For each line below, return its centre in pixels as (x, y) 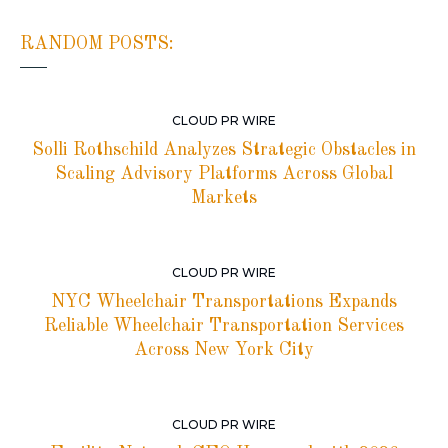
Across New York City (224, 350)
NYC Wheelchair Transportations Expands (224, 302)
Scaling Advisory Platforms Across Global (224, 174)
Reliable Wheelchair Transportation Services (224, 326)
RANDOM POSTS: (97, 44)
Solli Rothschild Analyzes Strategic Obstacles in (224, 150)
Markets (224, 198)
